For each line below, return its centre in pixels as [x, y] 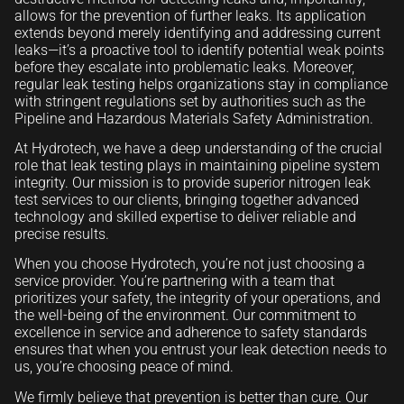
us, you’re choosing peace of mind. [124, 367]
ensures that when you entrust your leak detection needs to [201, 350]
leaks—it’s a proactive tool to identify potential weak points [199, 50]
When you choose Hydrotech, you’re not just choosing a [190, 264]
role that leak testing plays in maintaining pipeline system [197, 165]
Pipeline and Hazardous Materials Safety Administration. [194, 118]
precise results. [62, 234]
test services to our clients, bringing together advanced [187, 199]
